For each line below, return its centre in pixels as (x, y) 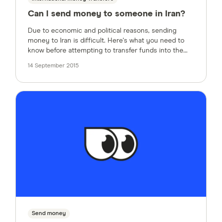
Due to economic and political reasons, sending (102, 30)
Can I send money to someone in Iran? (107, 14)
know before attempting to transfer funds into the (106, 50)
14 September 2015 (53, 66)
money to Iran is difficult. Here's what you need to (106, 40)
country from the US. (61, 60)
